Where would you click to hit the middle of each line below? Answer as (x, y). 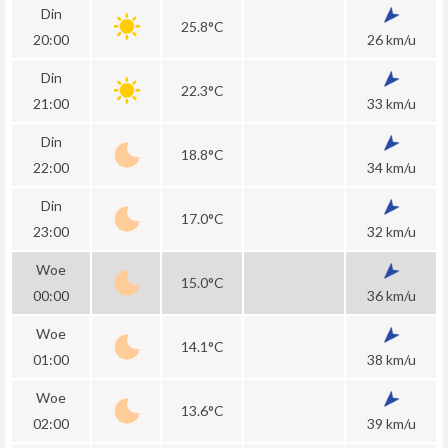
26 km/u (391, 39)
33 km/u (391, 103)
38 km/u (391, 359)
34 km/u (391, 167)
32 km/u (391, 231)
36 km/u (391, 295)
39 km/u (391, 423)
